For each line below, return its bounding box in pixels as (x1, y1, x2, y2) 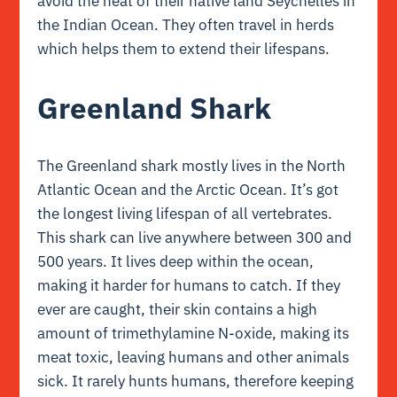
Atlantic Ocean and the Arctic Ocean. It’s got (37, 179, 339, 199)
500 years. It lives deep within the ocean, (37, 251, 315, 271)
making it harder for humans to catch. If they (37, 275, 341, 295)
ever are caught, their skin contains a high (37, 299, 318, 319)
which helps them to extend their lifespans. (37, 38, 331, 58)
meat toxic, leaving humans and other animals (37, 346, 350, 367)
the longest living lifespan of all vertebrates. (37, 203, 333, 223)
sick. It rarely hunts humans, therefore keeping (37, 370, 354, 391)
